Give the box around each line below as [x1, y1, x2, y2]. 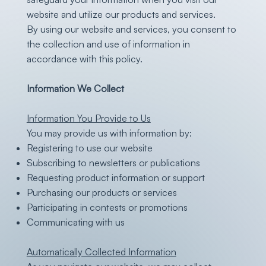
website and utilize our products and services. [26, 8, 216, 20]
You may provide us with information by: [26, 126, 192, 139]
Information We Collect [26, 82, 124, 94]
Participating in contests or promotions [26, 201, 188, 213]
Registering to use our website [26, 141, 153, 154]
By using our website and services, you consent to [26, 23, 236, 35]
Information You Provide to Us [26, 112, 151, 124]
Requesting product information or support [26, 171, 205, 183]
